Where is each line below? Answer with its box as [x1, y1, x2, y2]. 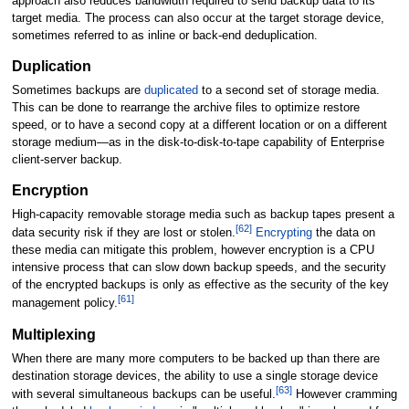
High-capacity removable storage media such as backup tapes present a [11, 208, 394, 222]
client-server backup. [11, 152, 122, 166]
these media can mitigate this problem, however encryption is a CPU [11, 244, 374, 257]
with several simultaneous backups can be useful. [11, 388, 276, 402]
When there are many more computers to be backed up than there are [11, 351, 380, 365]
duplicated [143, 83, 198, 97]
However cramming [291, 388, 397, 402]
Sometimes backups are [11, 83, 144, 97]
